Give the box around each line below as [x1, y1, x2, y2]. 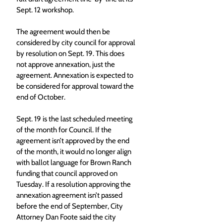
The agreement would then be [16, 27, 111, 37]
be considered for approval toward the [16, 82, 135, 91]
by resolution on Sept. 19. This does [16, 49, 126, 58]
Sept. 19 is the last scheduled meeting [16, 114, 134, 124]
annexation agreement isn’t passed [16, 191, 124, 200]
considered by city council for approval [16, 38, 137, 48]
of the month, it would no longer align [16, 147, 133, 157]
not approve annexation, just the [16, 60, 116, 69]
